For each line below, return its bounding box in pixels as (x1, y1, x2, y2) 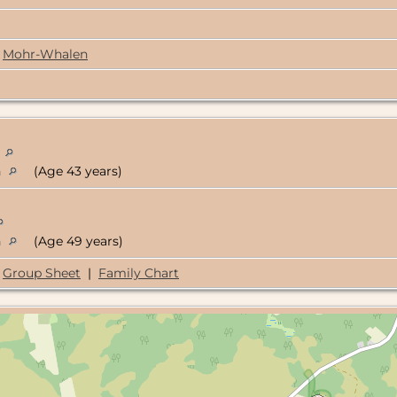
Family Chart (98, 265, 179, 282)
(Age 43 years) (30, 163, 122, 180)
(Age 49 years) (30, 233, 123, 250)
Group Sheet (3, 265, 81, 282)
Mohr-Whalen (3, 46, 88, 63)
